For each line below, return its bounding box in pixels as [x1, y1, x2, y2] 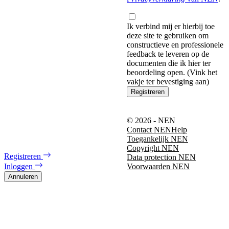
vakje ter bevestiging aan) [127, 77, 209, 86]
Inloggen [4, 162, 35, 171]
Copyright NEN [127, 144, 179, 152]
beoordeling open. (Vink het [127, 67, 217, 77]
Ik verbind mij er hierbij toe [127, 21, 215, 31]
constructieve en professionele [127, 40, 223, 49]
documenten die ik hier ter [127, 58, 211, 67]
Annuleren [8, 173, 38, 180]
